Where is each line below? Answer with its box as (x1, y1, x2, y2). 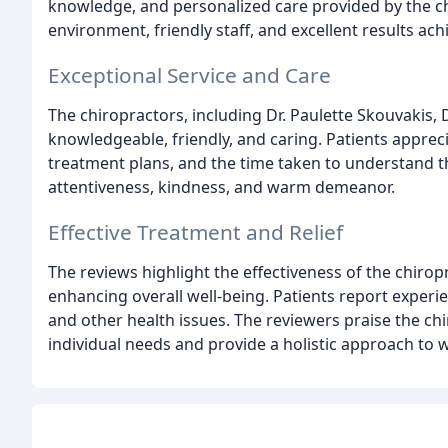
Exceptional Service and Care (48, 61, 331, 90)
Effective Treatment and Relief (48, 217, 343, 246)
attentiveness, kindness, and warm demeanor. (48, 176, 395, 199)
